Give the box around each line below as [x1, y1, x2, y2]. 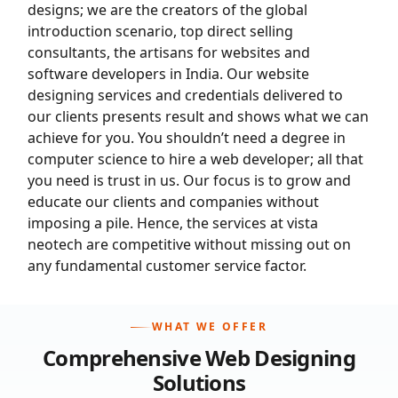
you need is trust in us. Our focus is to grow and [28, 170, 352, 190]
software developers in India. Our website [28, 63, 310, 84]
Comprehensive [43, 343, 206, 373]
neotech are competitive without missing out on [28, 234, 352, 254]
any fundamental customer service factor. [28, 255, 307, 275]
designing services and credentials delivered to [28, 84, 344, 105]
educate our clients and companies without [28, 191, 320, 211]
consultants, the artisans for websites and [28, 42, 311, 62]
